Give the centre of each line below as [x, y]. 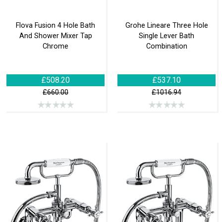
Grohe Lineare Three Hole [166, 26]
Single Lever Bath [166, 36]
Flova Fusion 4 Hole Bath [55, 26]
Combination [166, 47]
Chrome [55, 47]
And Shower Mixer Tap [55, 36]
